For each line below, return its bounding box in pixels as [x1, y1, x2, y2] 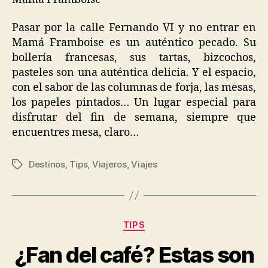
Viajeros [92, 159, 127, 170]
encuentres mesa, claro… [12, 126, 139, 140]
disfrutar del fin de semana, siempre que [12, 111, 256, 125]
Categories [133, 216, 187, 229]
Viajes [131, 159, 157, 170]
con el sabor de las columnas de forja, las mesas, [12, 81, 256, 95]
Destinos [29, 159, 65, 170]
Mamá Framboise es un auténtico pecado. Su [12, 36, 256, 50]
